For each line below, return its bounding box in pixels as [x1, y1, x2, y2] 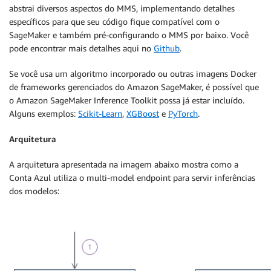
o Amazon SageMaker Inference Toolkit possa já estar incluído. [9, 95, 244, 105]
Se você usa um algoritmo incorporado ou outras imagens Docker [9, 68, 256, 79]
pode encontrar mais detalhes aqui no [9, 43, 154, 53]
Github [154, 43, 180, 53]
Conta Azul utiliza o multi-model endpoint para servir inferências [9, 172, 255, 183]
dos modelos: [9, 186, 59, 196]
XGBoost [126, 108, 159, 119]
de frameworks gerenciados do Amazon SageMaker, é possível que [9, 82, 259, 92]
